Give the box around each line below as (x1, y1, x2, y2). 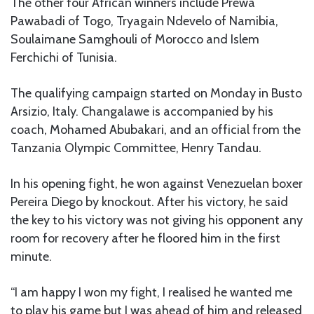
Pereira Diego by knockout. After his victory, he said (11, 193, 288, 210)
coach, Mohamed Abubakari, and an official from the (11, 121, 301, 137)
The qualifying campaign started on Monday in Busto (11, 85, 302, 101)
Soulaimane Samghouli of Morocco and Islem (11, 31, 259, 47)
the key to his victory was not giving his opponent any (11, 212, 303, 228)
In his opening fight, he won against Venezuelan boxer (11, 175, 303, 191)
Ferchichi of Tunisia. (11, 49, 117, 65)
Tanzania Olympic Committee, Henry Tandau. (11, 139, 261, 156)
